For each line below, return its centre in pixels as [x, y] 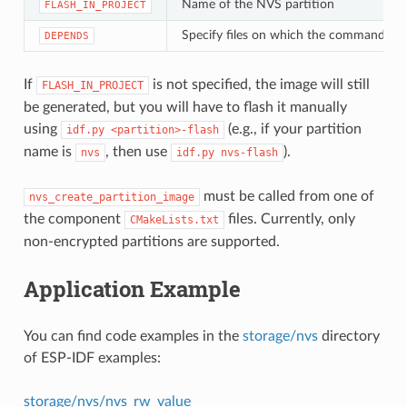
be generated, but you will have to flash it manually [185, 107]
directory [348, 336]
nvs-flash [249, 152]
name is [49, 151]
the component [74, 218]
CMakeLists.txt [174, 219]
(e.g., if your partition [293, 129]
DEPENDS [66, 35]
